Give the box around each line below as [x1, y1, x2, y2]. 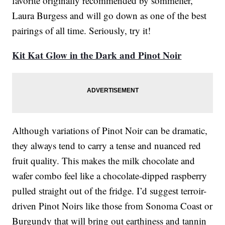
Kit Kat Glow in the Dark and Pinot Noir [12, 48, 182, 62]
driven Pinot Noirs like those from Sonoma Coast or [12, 199, 213, 212]
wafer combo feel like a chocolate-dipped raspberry [12, 169, 207, 182]
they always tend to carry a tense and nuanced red [12, 139, 201, 152]
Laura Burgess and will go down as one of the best [12, 9, 207, 22]
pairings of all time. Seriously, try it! [12, 24, 151, 37]
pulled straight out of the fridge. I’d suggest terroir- [12, 184, 207, 197]
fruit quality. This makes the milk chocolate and [12, 154, 195, 167]
